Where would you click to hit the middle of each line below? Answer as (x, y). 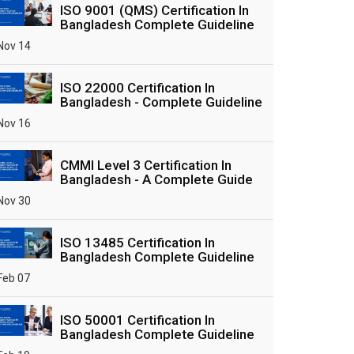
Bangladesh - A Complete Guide (156, 179)
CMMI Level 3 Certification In (146, 165)
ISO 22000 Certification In (137, 88)
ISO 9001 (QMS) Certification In (154, 10)
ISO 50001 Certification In (137, 320)
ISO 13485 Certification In (137, 243)
